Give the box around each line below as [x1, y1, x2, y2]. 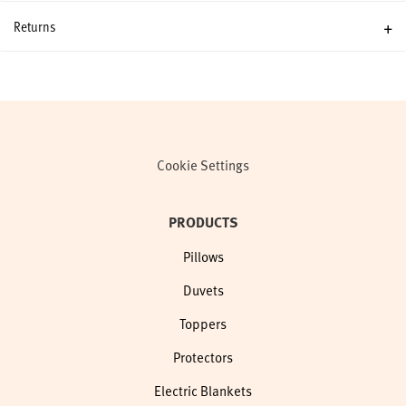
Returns [14, 15, 56, 37]
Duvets [182, 280, 224, 300]
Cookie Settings [157, 155, 249, 175]
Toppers [179, 314, 227, 333]
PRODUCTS [168, 211, 238, 233]
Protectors [173, 347, 233, 367]
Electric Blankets [154, 381, 252, 401]
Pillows [182, 246, 224, 266]
